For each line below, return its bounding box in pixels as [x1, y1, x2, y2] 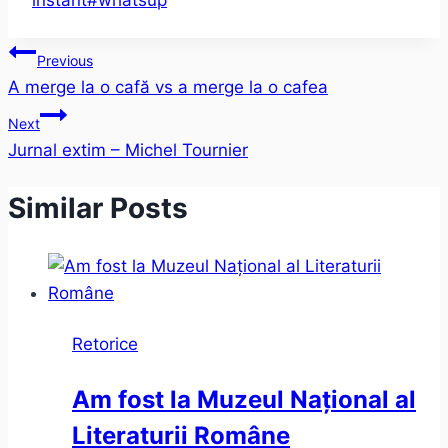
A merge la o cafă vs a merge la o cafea [8, 77, 328, 98]
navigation [7, 83, 150, 118]
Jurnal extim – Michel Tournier [8, 140, 248, 161]
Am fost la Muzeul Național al [72, 384, 416, 414]
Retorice [72, 333, 138, 354]
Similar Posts [8, 191, 188, 226]
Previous [37, 52, 93, 70]
